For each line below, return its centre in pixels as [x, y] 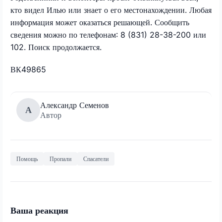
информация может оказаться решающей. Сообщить [100, 22]
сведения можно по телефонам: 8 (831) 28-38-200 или [108, 34]
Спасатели [96, 159]
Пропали [60, 159]
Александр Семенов [75, 105]
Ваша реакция [39, 211]
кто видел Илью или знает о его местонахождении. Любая [111, 10]
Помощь [27, 159]
